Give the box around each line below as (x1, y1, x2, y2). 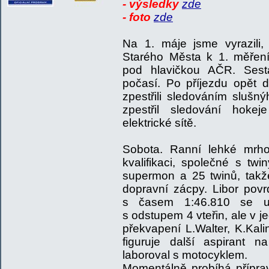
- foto (122, 11, 154, 23)
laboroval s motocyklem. (122, 249, 247, 261)
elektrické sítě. (122, 116, 196, 129)
